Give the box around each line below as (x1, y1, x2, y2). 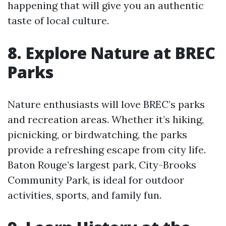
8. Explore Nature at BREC (8, 42, 215, 64)
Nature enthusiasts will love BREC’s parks (8, 98, 205, 111)
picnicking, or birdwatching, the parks (8, 128, 187, 141)
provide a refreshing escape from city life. (8, 143, 206, 156)
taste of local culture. (8, 14, 109, 27)
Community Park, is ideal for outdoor (8, 174, 184, 187)
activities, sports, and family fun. (8, 189, 161, 202)
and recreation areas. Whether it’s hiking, (8, 113, 204, 126)
